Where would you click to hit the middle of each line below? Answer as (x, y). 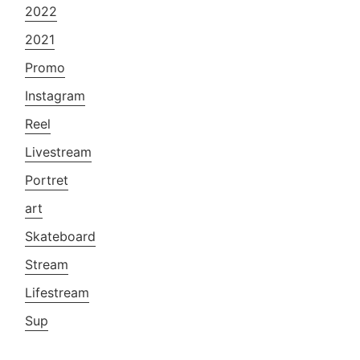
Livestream (59, 151)
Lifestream (57, 292)
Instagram (55, 95)
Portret (47, 180)
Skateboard (61, 236)
